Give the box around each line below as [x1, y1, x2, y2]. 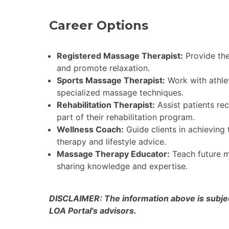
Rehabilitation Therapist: [57, 99, 155, 110]
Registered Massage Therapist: [57, 50, 183, 61]
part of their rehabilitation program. [57, 111, 195, 122]
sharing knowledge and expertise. [57, 161, 188, 171]
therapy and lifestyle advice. [57, 136, 166, 147]
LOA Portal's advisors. [49, 205, 136, 216]
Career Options [49, 17, 148, 33]
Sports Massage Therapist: [57, 75, 165, 85]
